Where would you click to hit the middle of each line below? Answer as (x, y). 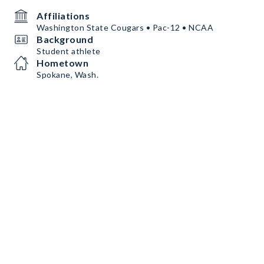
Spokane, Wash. (67, 75)
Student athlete (69, 51)
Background (65, 39)
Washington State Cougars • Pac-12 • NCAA (125, 27)
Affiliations (63, 16)
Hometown (62, 63)
